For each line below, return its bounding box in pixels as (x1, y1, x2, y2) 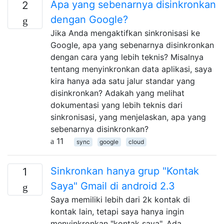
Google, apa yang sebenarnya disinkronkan (50, 39, 214, 50)
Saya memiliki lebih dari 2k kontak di (50, 194, 190, 204)
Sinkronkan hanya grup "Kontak (50, 164, 199, 177)
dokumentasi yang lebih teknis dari (50, 99, 182, 110)
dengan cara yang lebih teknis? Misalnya (50, 51, 203, 62)
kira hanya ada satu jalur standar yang (50, 75, 195, 86)
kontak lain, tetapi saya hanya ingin (50, 206, 184, 216)
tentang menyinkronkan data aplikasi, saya (50, 63, 212, 74)
